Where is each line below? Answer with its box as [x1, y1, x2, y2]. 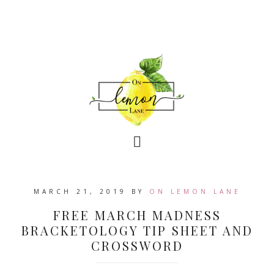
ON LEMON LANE [149, 187, 241, 196]
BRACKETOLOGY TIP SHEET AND [21, 222, 253, 239]
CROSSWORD [91, 237, 183, 254]
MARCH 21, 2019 [33, 187, 127, 196]
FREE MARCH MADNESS [53, 207, 221, 223]
